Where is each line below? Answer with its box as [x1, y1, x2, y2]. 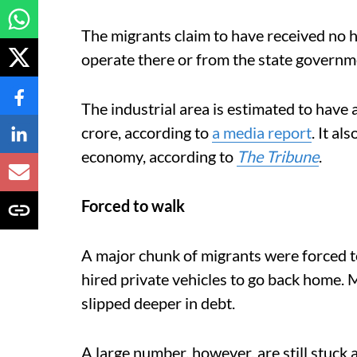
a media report [212, 123, 312, 142]
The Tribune [237, 147, 319, 166]
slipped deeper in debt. [81, 293, 235, 312]
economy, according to [81, 147, 237, 166]
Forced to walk [81, 196, 185, 215]
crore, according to [81, 123, 212, 142]
